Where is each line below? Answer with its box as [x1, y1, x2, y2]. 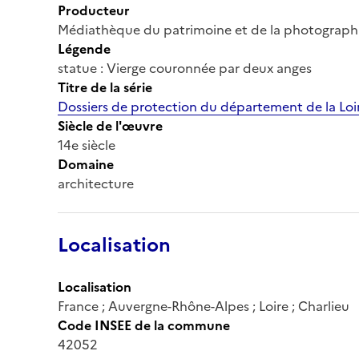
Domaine [58, 154, 114, 174]
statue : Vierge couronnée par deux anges [58, 58, 312, 78]
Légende [58, 38, 111, 58]
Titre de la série [58, 77, 152, 97]
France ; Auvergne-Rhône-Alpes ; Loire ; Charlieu [58, 296, 349, 316]
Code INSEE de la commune [58, 315, 230, 335]
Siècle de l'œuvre [58, 115, 163, 135]
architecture [58, 173, 134, 193]
